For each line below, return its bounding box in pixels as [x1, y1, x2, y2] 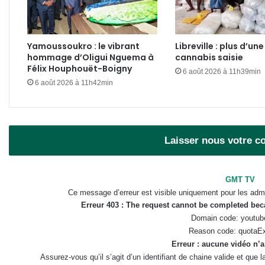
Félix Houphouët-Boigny [27, 62, 132, 75]
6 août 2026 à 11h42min [35, 78, 113, 87]
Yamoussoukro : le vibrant [27, 40, 140, 52]
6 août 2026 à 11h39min [182, 67, 261, 76]
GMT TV [225, 174, 255, 184]
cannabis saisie [174, 51, 243, 63]
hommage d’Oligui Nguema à [27, 51, 154, 63]
